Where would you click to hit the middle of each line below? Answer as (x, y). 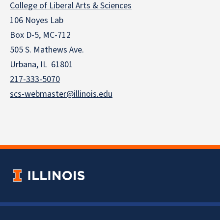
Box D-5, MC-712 (40, 35)
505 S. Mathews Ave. (47, 50)
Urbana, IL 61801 (41, 65)
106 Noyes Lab (37, 20)
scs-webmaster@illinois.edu (61, 94)
